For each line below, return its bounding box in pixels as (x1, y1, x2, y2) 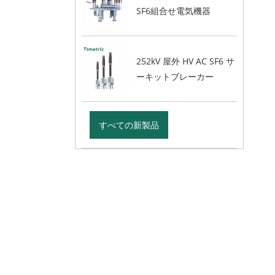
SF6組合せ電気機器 (136, 4, 211, 17)
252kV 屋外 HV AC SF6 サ (136, 55, 234, 67)
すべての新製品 (98, 118, 159, 131)
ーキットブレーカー (136, 70, 214, 82)
